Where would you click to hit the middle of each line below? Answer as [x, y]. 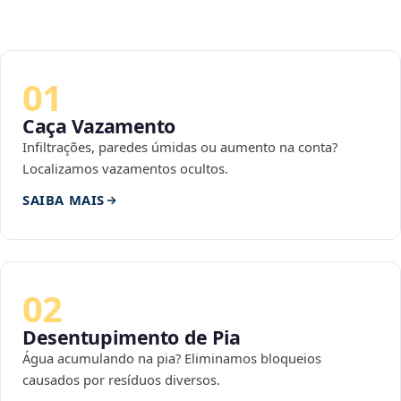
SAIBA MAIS [64, 200]
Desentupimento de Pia [132, 337]
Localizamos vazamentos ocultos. [125, 169]
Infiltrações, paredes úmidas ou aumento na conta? [180, 147]
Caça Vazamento [99, 126]
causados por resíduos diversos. [121, 380]
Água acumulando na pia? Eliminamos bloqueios [172, 358]
